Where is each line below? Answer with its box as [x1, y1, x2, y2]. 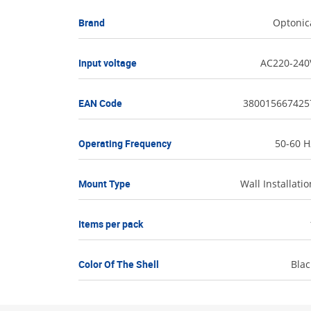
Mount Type [78, 177, 131, 191]
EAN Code [78, 96, 122, 110]
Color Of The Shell [78, 258, 159, 271]
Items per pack [78, 217, 143, 231]
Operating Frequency [78, 137, 171, 151]
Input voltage [78, 56, 137, 70]
